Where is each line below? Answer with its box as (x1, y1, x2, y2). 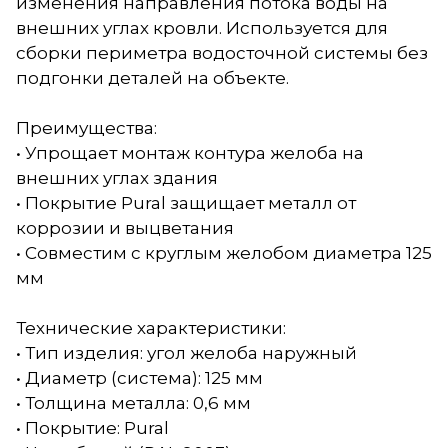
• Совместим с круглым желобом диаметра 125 (16, 242, 432, 263)
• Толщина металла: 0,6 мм (16, 392, 251, 413)
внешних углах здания (16, 167, 218, 188)
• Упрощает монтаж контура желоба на (16, 142, 364, 163)
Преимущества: (16, 117, 157, 138)
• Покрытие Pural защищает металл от (16, 192, 356, 213)
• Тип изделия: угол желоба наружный (16, 342, 357, 363)
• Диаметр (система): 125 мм (16, 367, 263, 388)
